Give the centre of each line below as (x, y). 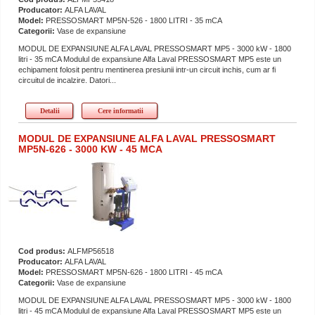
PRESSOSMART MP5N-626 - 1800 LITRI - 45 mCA (134, 272)
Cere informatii (120, 110)
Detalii (50, 110)
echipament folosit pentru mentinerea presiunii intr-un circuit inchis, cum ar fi (147, 69)
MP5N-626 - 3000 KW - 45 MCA (90, 149)
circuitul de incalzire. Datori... (67, 80)
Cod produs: (43, 251)
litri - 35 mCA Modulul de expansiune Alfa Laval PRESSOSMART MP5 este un (150, 59)
